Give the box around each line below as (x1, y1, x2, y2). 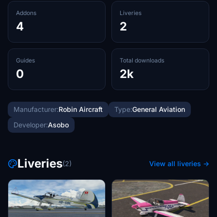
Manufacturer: (14, 105, 59, 113)
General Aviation (132, 105, 185, 113)
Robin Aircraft (59, 105, 103, 113)
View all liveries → (149, 159, 209, 168)
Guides (16, 57, 35, 64)
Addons (16, 9, 36, 16)
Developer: (14, 121, 48, 129)
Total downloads (120, 57, 164, 64)
